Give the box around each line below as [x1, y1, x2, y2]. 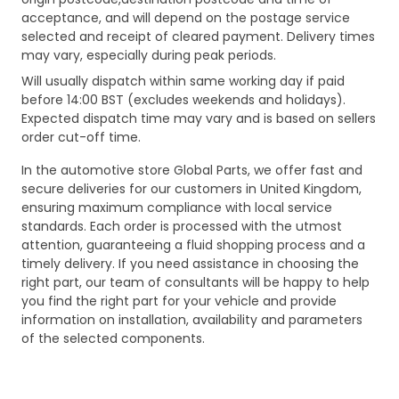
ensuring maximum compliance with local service [21, 199, 332, 217]
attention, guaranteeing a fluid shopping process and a [21, 236, 365, 255]
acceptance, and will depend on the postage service [21, 9, 350, 28]
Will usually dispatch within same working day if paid [21, 72, 345, 91]
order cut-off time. [21, 128, 141, 147]
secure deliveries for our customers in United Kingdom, [21, 180, 362, 199]
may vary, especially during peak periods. [21, 46, 276, 65]
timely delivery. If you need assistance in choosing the [21, 255, 359, 273]
